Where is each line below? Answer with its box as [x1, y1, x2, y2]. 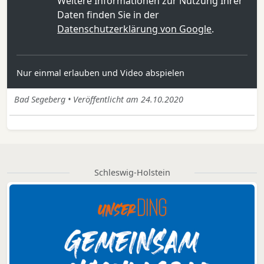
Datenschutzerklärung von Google [57, 22, 212, 35]
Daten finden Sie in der [57, 8, 160, 21]
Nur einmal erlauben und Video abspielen [16, 67, 184, 79]
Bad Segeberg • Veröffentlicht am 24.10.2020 [14, 94, 183, 105]
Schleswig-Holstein [94, 167, 170, 179]
